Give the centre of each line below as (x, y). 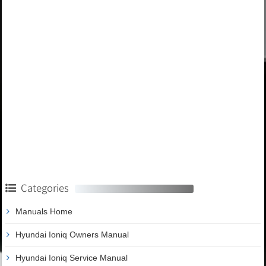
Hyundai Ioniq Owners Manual (72, 234)
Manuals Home (44, 211)
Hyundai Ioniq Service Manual (72, 257)
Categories (45, 188)
